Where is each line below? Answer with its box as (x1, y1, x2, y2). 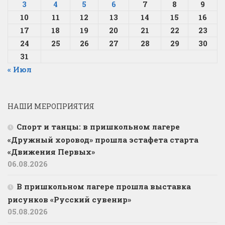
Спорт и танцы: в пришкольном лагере (17, 121, 180, 132)
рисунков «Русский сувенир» (8, 194, 131, 204)
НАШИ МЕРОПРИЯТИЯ (8, 101, 94, 111)
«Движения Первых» (8, 146, 95, 157)
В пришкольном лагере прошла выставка (17, 181, 191, 191)
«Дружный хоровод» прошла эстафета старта (8, 134, 198, 145)
